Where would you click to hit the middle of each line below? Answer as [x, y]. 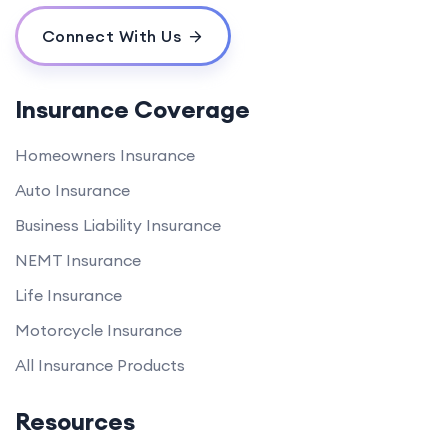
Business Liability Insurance [118, 224]
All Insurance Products [100, 364]
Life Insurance [68, 294]
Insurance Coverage [132, 108]
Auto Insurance [72, 189]
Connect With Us [111, 35]
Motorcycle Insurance [98, 329]
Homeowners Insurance [105, 154]
